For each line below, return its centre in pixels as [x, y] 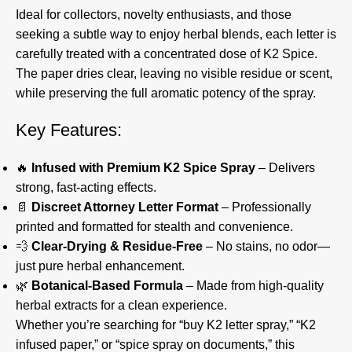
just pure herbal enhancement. [100, 266]
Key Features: [69, 130]
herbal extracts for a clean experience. [121, 306]
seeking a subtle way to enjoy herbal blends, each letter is [176, 35]
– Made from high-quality [253, 286]
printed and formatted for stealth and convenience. [154, 227]
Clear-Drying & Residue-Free [117, 247]
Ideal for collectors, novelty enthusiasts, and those [154, 15]
